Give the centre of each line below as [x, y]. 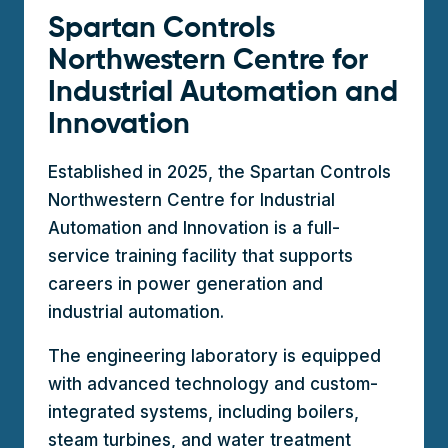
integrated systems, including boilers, [203, 411]
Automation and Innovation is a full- [194, 227]
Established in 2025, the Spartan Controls [219, 171]
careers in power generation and [185, 283]
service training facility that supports [200, 255]
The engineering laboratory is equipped [214, 355]
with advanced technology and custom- [213, 383]
